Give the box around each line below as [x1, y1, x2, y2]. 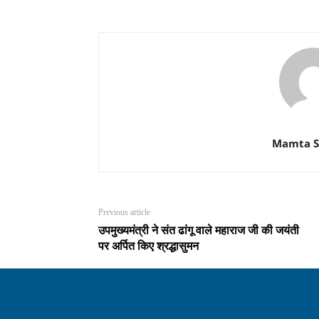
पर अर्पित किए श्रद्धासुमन [98, 240, 199, 253]
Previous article [98, 207, 150, 218]
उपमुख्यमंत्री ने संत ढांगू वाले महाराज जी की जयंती [98, 224, 299, 237]
